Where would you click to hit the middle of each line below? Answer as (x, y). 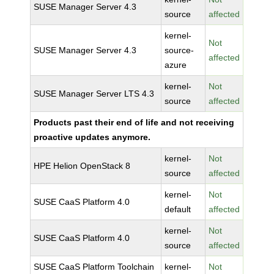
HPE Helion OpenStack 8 (82, 166)
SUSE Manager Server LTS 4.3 (94, 94)
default (178, 209)
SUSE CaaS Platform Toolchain (94, 267)
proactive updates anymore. (92, 137)
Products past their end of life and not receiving (134, 122)
